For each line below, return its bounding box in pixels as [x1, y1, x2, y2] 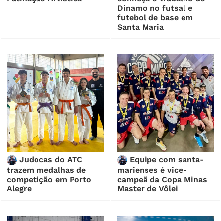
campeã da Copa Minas [117, 175, 208, 184]
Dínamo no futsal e [117, 3, 193, 13]
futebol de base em [117, 13, 193, 23]
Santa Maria [117, 22, 164, 32]
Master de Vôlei [117, 184, 179, 194]
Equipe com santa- [127, 155, 204, 165]
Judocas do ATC [17, 155, 83, 165]
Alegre [7, 184, 32, 194]
